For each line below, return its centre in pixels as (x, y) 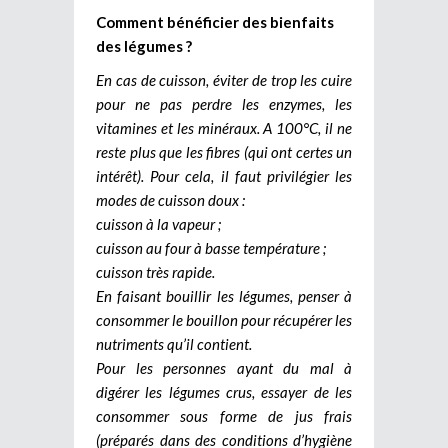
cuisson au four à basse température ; (211, 247)
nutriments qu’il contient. (174, 343)
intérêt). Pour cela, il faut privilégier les (224, 175)
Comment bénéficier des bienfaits (215, 21)
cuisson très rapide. (155, 271)
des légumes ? (144, 45)
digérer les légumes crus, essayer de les (224, 391)
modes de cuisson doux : (170, 199)
